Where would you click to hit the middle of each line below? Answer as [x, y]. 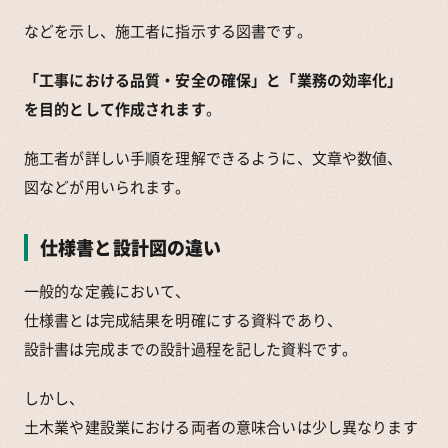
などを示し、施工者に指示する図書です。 [168, 30]
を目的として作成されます [115, 108]
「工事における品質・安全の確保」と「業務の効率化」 [213, 79]
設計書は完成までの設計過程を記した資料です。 [191, 348]
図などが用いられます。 [107, 186]
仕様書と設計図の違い [131, 247]
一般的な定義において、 [107, 290]
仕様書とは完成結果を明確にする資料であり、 [183, 319]
